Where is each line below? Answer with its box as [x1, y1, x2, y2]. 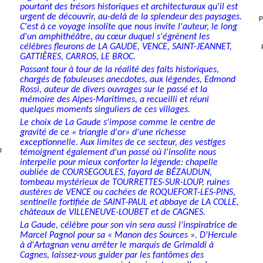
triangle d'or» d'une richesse [78, 128, 186, 138]
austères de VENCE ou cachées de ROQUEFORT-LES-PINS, [19, 188, 235, 198]
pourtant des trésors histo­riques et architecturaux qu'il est [19, 2, 238, 12]
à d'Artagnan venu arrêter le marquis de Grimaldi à [19, 241, 214, 251]
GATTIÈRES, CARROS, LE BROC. [19, 52, 136, 62]
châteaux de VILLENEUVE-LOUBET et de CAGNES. [19, 208, 205, 218]
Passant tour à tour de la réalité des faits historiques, [19, 65, 219, 75]
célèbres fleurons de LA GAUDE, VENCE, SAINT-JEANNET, [19, 42, 232, 52]
